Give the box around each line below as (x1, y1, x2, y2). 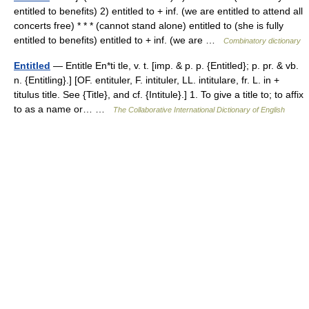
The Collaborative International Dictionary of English (113, 106, 285, 114)
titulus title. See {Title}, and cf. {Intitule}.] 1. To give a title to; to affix (14, 89, 303, 100)
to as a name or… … (14, 103, 113, 114)
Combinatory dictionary (223, 37, 301, 45)
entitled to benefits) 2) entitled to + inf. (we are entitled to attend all (14, 6, 303, 17)
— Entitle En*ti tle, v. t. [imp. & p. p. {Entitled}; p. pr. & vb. (50, 60, 299, 71)
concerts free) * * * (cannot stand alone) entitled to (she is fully (14, 20, 283, 31)
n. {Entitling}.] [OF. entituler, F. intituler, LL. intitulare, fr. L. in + (14, 74, 279, 86)
